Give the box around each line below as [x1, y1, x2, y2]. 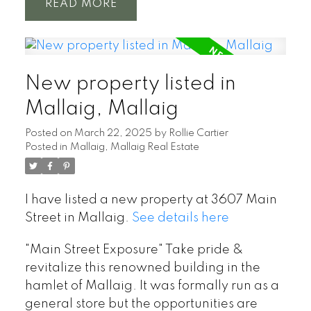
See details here [131, 211, 229, 224]
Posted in [24, 142, 67, 152]
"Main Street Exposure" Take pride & [24, 243, 243, 256]
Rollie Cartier [168, 128, 228, 138]
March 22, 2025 [74, 128, 152, 138]
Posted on [24, 128, 74, 138]
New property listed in [24, 73, 236, 94]
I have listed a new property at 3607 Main [24, 193, 277, 206]
